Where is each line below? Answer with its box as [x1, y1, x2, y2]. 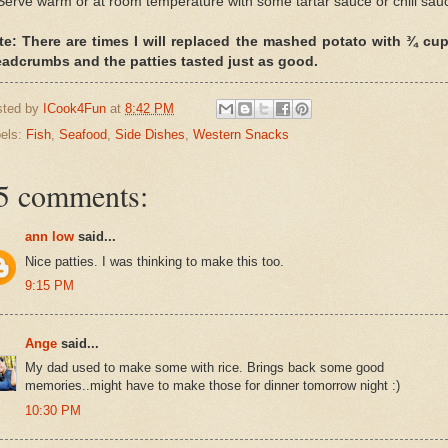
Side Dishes [115, 127, 185, 143]
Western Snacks [193, 127, 289, 143]
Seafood [59, 127, 107, 143]
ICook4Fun [43, 100, 106, 116]
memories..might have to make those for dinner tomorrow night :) [25, 378, 400, 394]
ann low [25, 229, 74, 245]
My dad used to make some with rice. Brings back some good [25, 360, 384, 376]
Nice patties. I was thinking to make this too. [25, 253, 284, 269]
